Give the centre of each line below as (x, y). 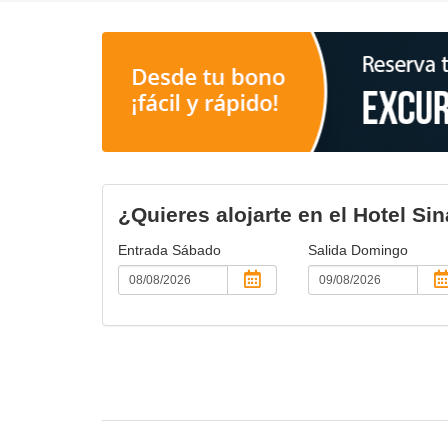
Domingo (379, 249)
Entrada (145, 249)
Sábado (196, 249)
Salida (329, 249)
